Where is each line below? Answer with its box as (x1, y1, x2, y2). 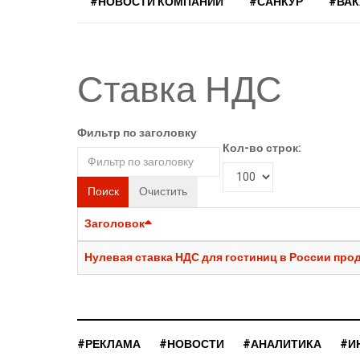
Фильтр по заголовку (77, 125, 197, 142)
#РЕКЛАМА (77, 336, 141, 354)
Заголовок (84, 215, 145, 233)
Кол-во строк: (223, 140, 301, 157)
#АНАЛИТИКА (243, 336, 321, 354)
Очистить (139, 183, 187, 201)
